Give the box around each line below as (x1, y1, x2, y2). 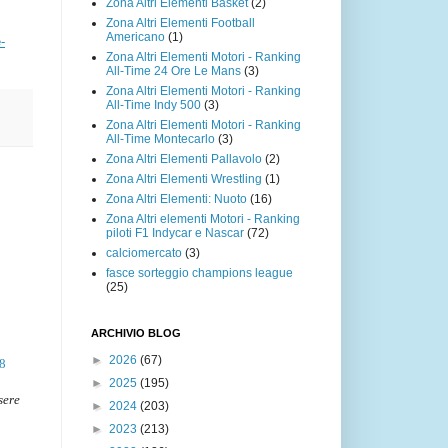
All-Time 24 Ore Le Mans (106, 63, 241, 78)
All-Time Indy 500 (106, 97, 201, 112)
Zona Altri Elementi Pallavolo (106, 151, 262, 166)
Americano (106, 29, 165, 44)
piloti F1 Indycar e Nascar (106, 225, 244, 240)
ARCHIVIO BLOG (91, 326, 181, 339)
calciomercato (106, 245, 182, 260)
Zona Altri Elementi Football (106, 15, 255, 30)
